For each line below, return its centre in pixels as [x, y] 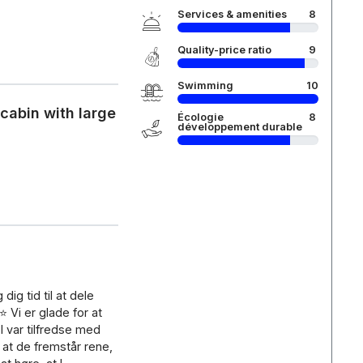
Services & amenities [232, 14]
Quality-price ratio [224, 50]
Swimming [205, 85]
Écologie [200, 117]
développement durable [239, 127]
